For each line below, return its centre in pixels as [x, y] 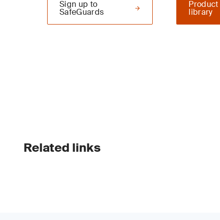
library [201, 12]
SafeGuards [82, 12]
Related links [62, 147]
